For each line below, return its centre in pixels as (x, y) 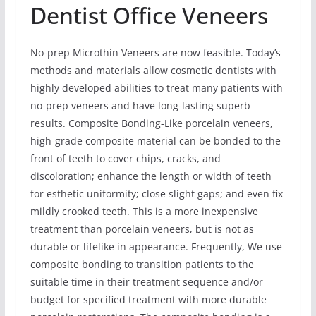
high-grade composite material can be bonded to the (155, 140)
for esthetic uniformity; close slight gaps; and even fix (156, 193)
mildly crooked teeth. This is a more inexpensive (144, 211)
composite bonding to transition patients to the (142, 264)
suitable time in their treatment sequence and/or (146, 281)
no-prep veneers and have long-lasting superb (140, 105)
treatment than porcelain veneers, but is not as (142, 229)
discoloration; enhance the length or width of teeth (151, 176)
